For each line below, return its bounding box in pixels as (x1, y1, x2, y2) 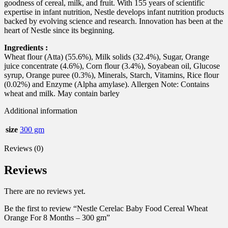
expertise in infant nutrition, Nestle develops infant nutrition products (4, 7, 224, 16)
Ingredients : (4, 43, 48, 52)
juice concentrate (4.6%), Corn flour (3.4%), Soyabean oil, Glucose (4, 61, 220, 70)
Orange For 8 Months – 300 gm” (4, 213, 110, 222)
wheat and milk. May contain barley (4, 89, 120, 98)
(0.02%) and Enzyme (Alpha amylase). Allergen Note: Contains (4, 79, 209, 89)
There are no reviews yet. (4, 187, 85, 196)
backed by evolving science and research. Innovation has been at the (4, 16, 223, 25)
